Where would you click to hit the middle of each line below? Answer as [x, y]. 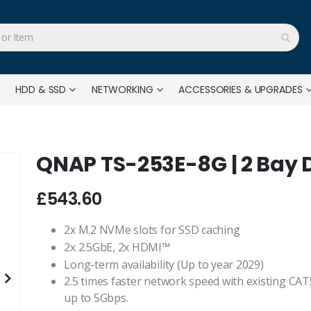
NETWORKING [122, 90]
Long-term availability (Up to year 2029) [164, 264]
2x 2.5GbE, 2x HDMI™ [117, 247]
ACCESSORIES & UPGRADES [241, 90]
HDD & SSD [41, 90]
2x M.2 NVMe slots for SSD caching [152, 230]
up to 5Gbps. [96, 298]
